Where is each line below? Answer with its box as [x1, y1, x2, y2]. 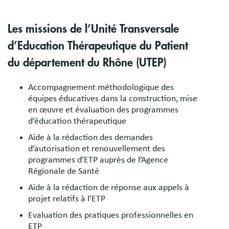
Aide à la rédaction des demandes [28, 132, 153, 142]
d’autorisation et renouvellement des [28, 144, 165, 153]
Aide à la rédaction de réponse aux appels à [28, 182, 189, 192]
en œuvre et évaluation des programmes [28, 105, 178, 114]
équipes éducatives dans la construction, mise [28, 94, 197, 103]
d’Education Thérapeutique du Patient [8, 40, 188, 52]
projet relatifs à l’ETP [28, 194, 105, 203]
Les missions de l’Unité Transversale [8, 23, 179, 35]
